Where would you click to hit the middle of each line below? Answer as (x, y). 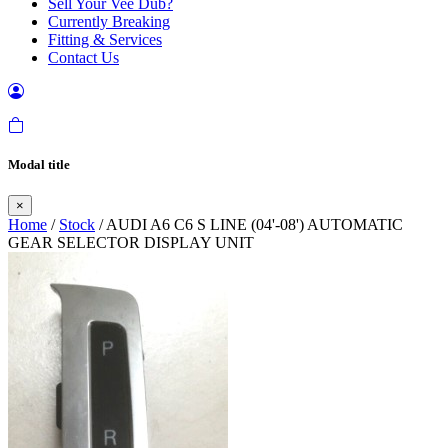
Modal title (39, 165)
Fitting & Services (105, 39)
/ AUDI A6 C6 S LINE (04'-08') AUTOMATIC (249, 225)
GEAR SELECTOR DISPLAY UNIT (131, 243)
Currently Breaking (109, 21)
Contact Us (83, 57)
